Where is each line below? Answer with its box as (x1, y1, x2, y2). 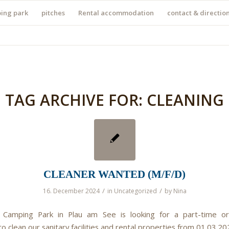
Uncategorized (113, 187, 157, 195)
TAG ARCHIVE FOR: (5, 89, 147, 110)
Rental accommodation (78, 8, 154, 17)
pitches (41, 8, 65, 17)
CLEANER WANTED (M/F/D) (43, 168, 186, 180)
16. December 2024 (42, 187, 100, 195)
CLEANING (147, 89, 224, 110)
